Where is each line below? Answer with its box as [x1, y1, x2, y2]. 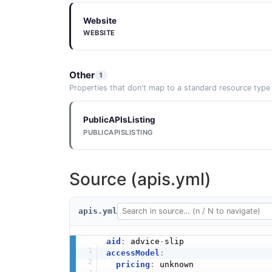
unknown [154, 260, 194, 270]
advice [125, 237, 160, 246]
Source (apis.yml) [69, 168, 211, 189]
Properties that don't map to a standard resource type [69, 83, 270, 93]
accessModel [106, 248, 160, 258]
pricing [115, 260, 150, 270]
